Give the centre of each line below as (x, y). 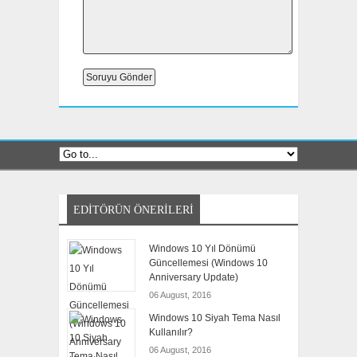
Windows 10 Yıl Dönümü (202, 249)
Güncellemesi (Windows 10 (208, 263)
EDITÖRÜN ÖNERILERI (133, 210)
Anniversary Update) (194, 278)
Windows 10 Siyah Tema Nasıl (215, 318)
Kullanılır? (171, 333)
